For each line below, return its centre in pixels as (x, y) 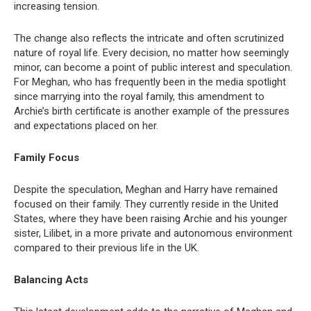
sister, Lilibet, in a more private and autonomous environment (153, 233)
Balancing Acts (51, 279)
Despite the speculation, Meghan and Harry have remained (146, 189)
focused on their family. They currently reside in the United (146, 204)
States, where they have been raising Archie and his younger (151, 218)
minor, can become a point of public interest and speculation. (153, 67)
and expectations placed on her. (86, 125)
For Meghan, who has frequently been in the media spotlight (150, 82)
